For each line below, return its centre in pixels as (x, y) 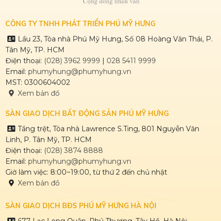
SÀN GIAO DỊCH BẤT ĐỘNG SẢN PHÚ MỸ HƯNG (87, 113)
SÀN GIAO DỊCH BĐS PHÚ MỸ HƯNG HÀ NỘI (81, 205)
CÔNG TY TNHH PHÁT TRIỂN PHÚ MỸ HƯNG (80, 23)
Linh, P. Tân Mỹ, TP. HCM (48, 139)
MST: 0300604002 (37, 82)
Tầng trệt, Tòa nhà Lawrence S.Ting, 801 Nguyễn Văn (108, 129)
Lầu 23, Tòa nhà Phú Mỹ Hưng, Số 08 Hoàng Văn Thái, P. (115, 39)
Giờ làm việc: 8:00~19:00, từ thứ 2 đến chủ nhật (86, 172)
